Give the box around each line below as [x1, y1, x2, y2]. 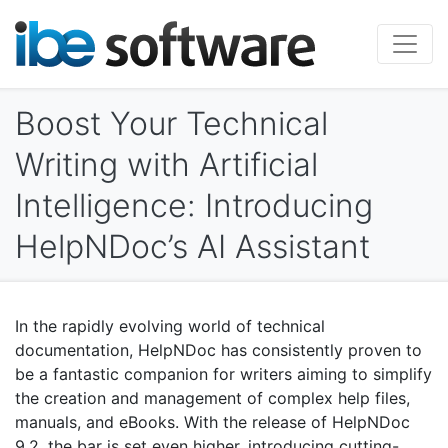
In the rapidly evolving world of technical [15, 316, 325, 337]
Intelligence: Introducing [15, 186, 373, 226]
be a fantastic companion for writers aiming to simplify [15, 364, 432, 385]
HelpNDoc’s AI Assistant [15, 227, 370, 267]
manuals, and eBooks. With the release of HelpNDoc [15, 412, 410, 433]
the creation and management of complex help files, [15, 388, 410, 409]
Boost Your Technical [15, 104, 328, 144]
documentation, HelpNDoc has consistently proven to [15, 340, 422, 361]
